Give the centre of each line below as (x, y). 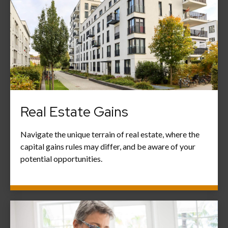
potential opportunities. (61, 158)
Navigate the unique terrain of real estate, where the (110, 134)
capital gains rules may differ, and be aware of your (108, 146)
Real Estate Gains (74, 111)
